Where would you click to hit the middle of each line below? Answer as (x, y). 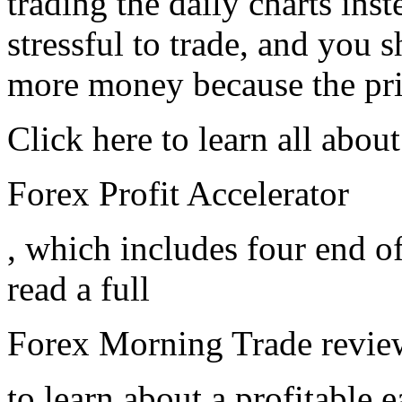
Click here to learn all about (204, 139)
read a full (79, 289)
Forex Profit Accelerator (178, 194)
